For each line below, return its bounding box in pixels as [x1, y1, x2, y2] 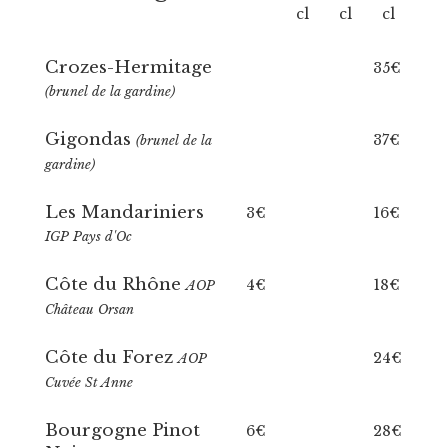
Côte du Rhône [44, 274, 186, 295]
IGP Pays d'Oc [44, 229, 132, 244]
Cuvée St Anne [44, 375, 133, 390]
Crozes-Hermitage [44, 57, 212, 78]
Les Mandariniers [44, 202, 204, 223]
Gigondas [44, 129, 136, 150]
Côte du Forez [44, 347, 178, 368]
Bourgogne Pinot [44, 420, 200, 441]
